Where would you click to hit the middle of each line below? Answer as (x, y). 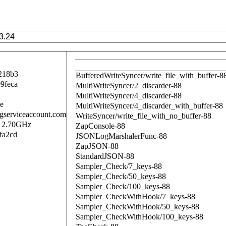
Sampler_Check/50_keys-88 (121, 176)
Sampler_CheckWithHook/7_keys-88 (135, 196)
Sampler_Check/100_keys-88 (123, 186)
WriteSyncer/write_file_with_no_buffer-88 (144, 116)
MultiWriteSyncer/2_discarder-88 (129, 86)
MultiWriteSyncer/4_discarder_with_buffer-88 (149, 106)
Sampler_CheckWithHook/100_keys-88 (139, 217)
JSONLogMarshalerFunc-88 (121, 136)
